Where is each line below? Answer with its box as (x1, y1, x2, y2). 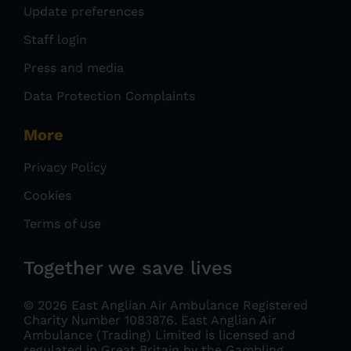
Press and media (24, 60, 124, 75)
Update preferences (24, 3, 144, 19)
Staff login (24, 31, 87, 47)
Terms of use (24, 215, 101, 231)
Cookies (24, 187, 71, 203)
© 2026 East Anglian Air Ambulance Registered (24, 297, 308, 313)
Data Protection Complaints (24, 88, 195, 103)
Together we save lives (24, 256, 233, 279)
